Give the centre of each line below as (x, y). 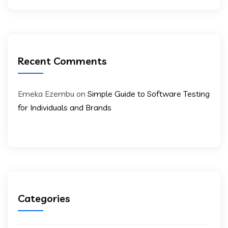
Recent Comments (62, 61)
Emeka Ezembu (46, 93)
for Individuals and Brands (65, 107)
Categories (44, 198)
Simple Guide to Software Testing (149, 93)
